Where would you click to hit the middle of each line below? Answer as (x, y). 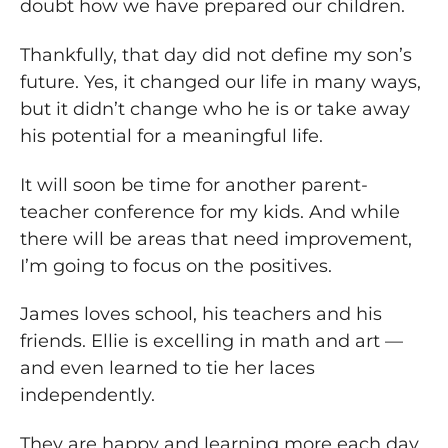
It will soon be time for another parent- (194, 184)
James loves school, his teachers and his (201, 314)
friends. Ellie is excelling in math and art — (211, 341)
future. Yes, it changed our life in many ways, (220, 81)
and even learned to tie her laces (167, 368)
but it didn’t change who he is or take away (215, 108)
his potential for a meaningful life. (171, 135)
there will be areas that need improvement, (216, 238)
